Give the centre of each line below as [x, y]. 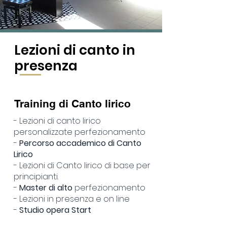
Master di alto [46, 188]
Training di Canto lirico [74, 104]
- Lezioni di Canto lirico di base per [82, 165]
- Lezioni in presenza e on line [72, 199]
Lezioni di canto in [75, 50]
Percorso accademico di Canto [80, 143]
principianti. [36, 177]
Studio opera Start [55, 210]
